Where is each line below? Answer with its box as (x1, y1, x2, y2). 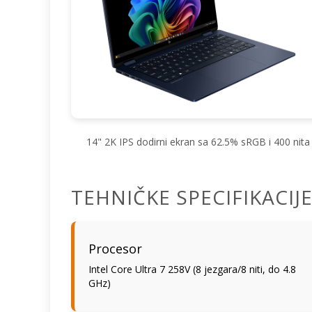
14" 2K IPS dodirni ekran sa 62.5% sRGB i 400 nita (86, 134, 310, 148)
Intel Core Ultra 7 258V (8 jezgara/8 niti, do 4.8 (88, 262, 296, 276)
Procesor (88, 240, 142, 257)
